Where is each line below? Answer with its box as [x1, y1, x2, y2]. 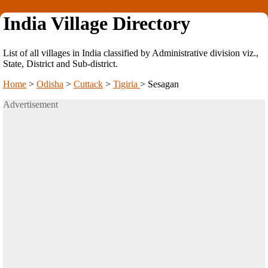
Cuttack [74, 78, 103, 89]
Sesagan [148, 78, 179, 89]
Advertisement [3, 99, 58, 109]
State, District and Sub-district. [3, 58, 118, 69]
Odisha [36, 78, 63, 89]
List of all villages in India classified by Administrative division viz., [3, 47, 258, 58]
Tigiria [113, 78, 140, 89]
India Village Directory [3, 13, 190, 35]
